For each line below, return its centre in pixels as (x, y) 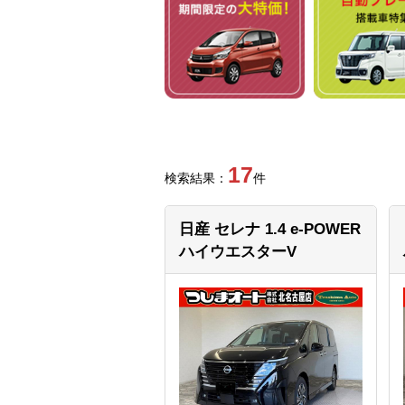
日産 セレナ (222, 230)
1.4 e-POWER (313, 230)
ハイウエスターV (238, 252)
